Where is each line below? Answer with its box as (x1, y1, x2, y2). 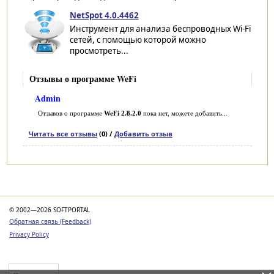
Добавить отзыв (114, 129, 172, 139)
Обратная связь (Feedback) (9, 217, 91, 226)
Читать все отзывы (28, 129, 97, 139)
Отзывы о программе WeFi (29, 72, 136, 86)
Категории (21, 175, 69, 189)
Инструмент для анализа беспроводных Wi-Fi (69, 23, 251, 35)
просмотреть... (69, 45, 128, 57)
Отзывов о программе (37, 109, 104, 117)
